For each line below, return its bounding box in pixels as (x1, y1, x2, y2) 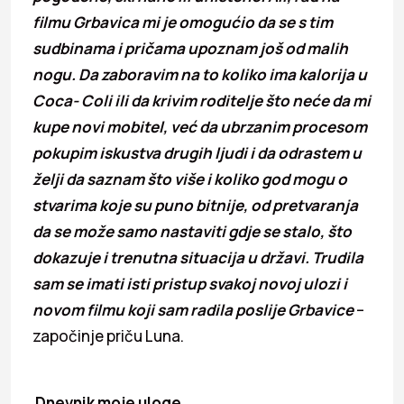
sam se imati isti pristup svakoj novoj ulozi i (32, 272, 347, 294)
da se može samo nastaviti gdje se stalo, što (32, 220, 352, 242)
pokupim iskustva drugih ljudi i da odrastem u (32, 142, 362, 163)
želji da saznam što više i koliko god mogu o (32, 168, 347, 189)
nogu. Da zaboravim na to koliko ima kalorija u (32, 63, 367, 85)
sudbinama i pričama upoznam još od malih (32, 37, 348, 59)
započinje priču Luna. (32, 325, 184, 346)
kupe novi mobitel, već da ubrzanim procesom (32, 115, 367, 137)
